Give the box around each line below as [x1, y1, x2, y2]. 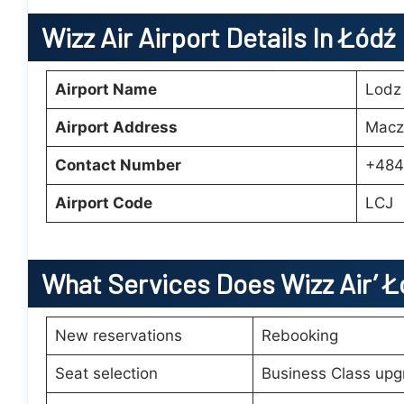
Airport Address [54, 117, 178, 136]
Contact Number [54, 155, 181, 174]
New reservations [54, 326, 182, 344]
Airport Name [54, 79, 157, 98]
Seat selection [54, 364, 158, 382]
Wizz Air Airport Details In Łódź [41, 20, 395, 53]
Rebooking [261, 326, 338, 344]
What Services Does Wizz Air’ [41, 267, 382, 299]
